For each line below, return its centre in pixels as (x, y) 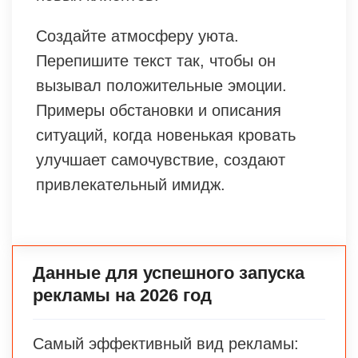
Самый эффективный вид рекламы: (166, 343)
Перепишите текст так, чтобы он (156, 60)
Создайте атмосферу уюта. (137, 36)
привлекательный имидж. (131, 184)
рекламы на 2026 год (122, 295)
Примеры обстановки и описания (159, 110)
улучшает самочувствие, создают (161, 159)
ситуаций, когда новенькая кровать (166, 135)
